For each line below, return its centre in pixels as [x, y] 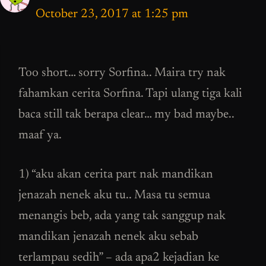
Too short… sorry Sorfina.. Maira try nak [122, 73]
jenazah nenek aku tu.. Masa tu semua [114, 196]
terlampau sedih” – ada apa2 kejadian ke [119, 258]
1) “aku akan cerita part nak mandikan [116, 175]
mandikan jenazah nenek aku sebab [108, 237]
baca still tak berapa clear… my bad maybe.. [126, 115]
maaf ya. [40, 135]
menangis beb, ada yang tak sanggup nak [122, 217]
